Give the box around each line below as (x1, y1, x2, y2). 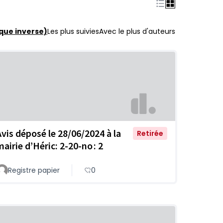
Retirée (137, 128, 163, 138)
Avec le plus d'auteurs (99, 26, 175, 36)
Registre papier (8, 165, 60, 175)
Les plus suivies (47, 26, 99, 36)
